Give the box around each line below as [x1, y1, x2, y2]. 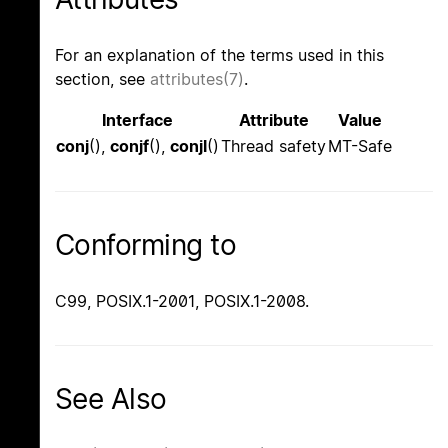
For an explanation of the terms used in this [55, 44, 384, 65]
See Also [55, 382, 167, 417]
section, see [55, 68, 150, 89]
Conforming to [55, 227, 237, 262]
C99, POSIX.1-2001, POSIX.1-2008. [55, 291, 309, 312]
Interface [102, 109, 173, 130]
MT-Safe [328, 135, 392, 156]
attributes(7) [150, 68, 244, 89]
